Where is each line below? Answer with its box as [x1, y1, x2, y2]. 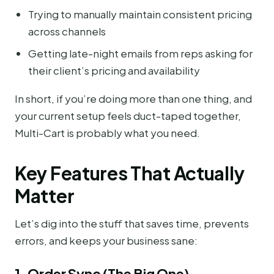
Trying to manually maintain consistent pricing [28, 7, 252, 21]
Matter [15, 184, 75, 208]
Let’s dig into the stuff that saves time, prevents [15, 217, 249, 231]
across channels [28, 24, 106, 39]
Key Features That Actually [15, 161, 245, 185]
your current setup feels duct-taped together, [15, 109, 241, 123]
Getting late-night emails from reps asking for [28, 46, 253, 61]
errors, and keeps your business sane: [15, 234, 198, 248]
